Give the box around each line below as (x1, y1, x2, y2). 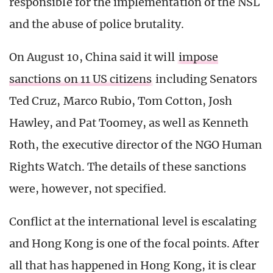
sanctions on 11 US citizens (9, 71, 152, 86)
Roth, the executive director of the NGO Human (9, 137, 263, 152)
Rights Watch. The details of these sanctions (9, 159, 247, 174)
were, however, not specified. (9, 181, 167, 196)
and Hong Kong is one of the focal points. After (9, 236, 260, 250)
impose (178, 49, 218, 64)
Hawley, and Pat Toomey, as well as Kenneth (9, 115, 249, 130)
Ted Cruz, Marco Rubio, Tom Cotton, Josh (9, 93, 232, 108)
